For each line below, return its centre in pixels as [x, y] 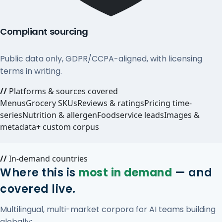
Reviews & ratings [111, 103]
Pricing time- [168, 103]
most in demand [125, 173]
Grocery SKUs [52, 103]
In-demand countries [47, 159]
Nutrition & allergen [60, 115]
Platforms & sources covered [62, 91]
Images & [182, 115]
